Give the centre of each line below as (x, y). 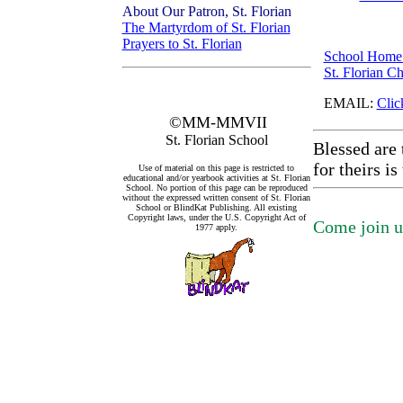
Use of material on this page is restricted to (216, 168)
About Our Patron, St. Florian (206, 11)
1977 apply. (216, 227)
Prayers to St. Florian (182, 44)
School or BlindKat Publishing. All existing (216, 207)
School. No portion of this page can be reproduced (216, 188)
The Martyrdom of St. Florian (206, 27)
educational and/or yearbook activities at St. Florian (216, 178)
